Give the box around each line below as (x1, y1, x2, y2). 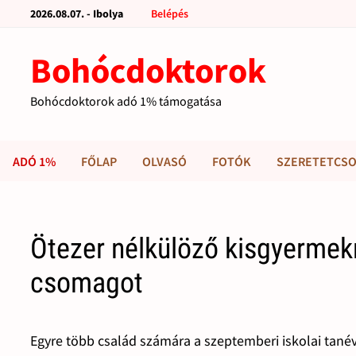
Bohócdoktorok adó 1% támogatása (30, 93, 222, 109)
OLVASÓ (142, 153, 187, 169)
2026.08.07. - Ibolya (30, 6, 124, 21)
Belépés (151, 6, 189, 21)
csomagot (30, 266, 144, 300)
